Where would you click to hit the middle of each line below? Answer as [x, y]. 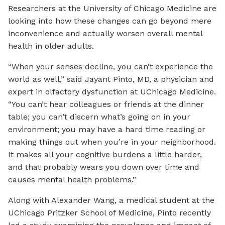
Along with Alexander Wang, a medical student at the [111, 200]
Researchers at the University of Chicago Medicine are [112, 9]
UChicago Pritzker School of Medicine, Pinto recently [109, 213]
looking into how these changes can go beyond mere [110, 21]
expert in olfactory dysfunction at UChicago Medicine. [112, 92]
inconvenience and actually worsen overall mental [105, 34]
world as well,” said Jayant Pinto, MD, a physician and [111, 79]
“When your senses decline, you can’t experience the [110, 67]
